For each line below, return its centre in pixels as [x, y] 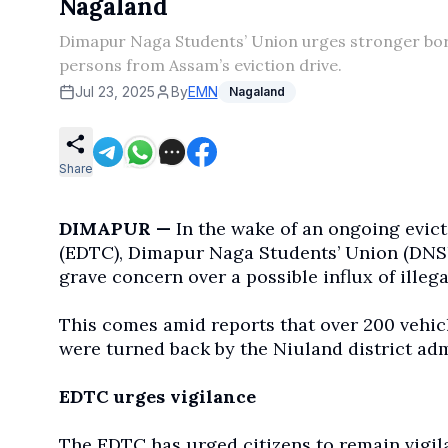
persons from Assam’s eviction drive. [200, 65]
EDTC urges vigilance [157, 397]
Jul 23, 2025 [114, 91]
